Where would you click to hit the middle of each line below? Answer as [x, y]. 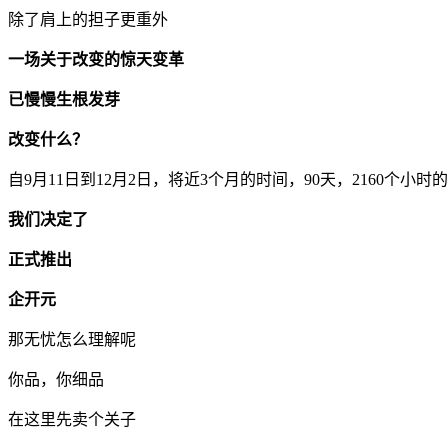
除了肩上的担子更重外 [88, 20]
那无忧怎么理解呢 [72, 340]
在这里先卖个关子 [72, 420]
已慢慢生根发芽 [64, 100]
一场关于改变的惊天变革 [96, 60]
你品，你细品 [56, 380]
